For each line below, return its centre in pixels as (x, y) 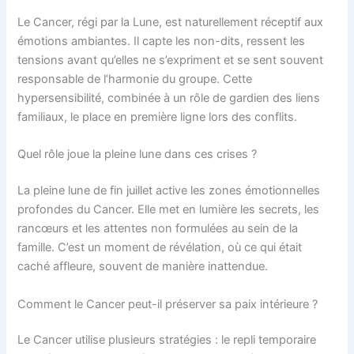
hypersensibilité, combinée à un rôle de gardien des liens (169, 98)
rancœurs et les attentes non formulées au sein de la (158, 229)
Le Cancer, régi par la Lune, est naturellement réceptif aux (171, 22)
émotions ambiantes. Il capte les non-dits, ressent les (162, 41)
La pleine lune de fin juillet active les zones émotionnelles (169, 191)
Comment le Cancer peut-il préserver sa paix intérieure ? (168, 304)
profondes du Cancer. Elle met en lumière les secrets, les (169, 210)
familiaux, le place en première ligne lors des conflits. (158, 117)
